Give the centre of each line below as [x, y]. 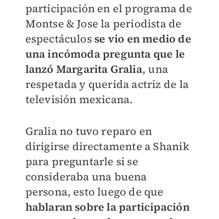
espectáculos [60, 39]
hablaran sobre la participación [107, 207]
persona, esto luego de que [94, 192]
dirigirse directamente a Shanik [107, 146]
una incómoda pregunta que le [105, 54]
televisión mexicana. [79, 99]
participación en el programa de [109, 9]
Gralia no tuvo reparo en [89, 131]
